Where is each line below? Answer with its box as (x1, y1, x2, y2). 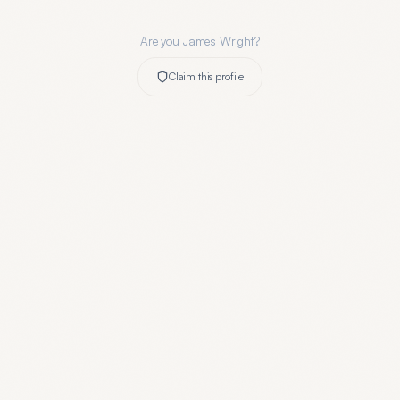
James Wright (182, 34, 255, 48)
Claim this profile (168, 70, 245, 83)
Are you (140, 34, 183, 48)
